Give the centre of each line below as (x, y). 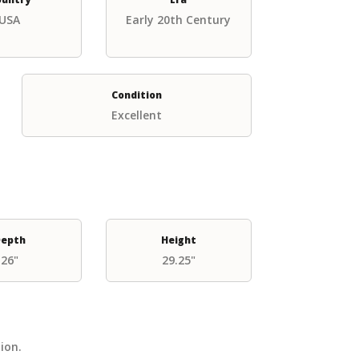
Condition (136, 95)
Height (178, 240)
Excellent (136, 115)
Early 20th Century (179, 20)
